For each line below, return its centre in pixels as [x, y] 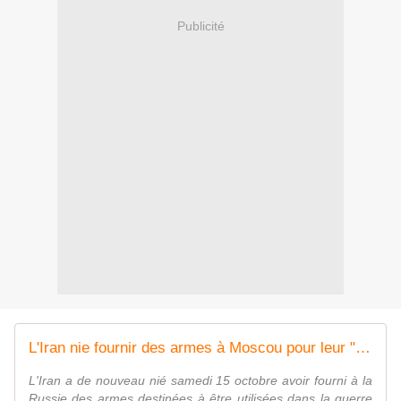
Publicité [200, 26]
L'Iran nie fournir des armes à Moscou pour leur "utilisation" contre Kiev [363, 348]
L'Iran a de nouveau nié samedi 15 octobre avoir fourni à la [200, 381]
